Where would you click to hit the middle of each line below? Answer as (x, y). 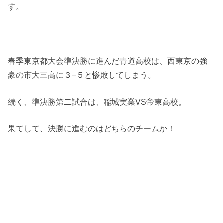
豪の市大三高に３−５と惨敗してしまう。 (82, 74)
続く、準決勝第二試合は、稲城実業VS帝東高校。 (97, 101)
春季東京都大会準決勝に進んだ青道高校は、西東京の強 (108, 60)
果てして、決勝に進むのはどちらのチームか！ (92, 129)
